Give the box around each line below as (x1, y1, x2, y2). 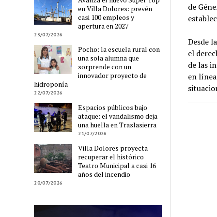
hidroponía (34, 79, 68, 89)
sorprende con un (78, 62, 132, 72)
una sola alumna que (78, 53, 139, 63)
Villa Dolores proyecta (78, 143, 148, 153)
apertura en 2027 (78, 21, 129, 31)
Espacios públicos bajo (78, 103, 148, 112)
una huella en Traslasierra (78, 120, 157, 130)
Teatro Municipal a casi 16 (78, 161, 156, 170)
